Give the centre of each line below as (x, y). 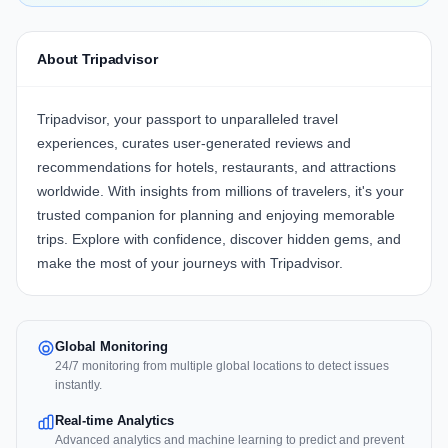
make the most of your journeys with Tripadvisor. (190, 263)
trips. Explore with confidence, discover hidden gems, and (219, 239)
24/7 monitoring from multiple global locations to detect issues (222, 366)
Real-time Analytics (114, 421)
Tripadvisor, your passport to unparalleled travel (187, 119)
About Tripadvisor (97, 59)
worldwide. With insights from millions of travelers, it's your (220, 191)
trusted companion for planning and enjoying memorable (216, 215)
